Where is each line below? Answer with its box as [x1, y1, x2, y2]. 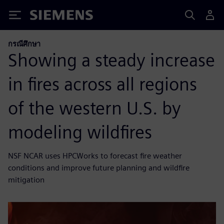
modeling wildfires [8, 120, 152, 143]
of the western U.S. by [8, 96, 181, 119]
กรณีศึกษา [8, 39, 40, 48]
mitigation [8, 174, 44, 184]
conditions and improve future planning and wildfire [8, 162, 189, 172]
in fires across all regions [8, 72, 197, 95]
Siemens [30, 11, 63, 22]
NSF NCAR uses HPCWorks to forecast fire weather [8, 150, 182, 160]
